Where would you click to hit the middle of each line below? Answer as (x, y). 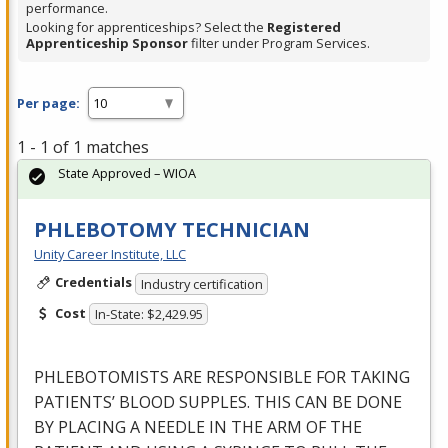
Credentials (93, 282)
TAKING (380, 377)
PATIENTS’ (76, 402)
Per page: (48, 102)
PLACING (92, 427)
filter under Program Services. (279, 43)
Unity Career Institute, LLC (110, 254)
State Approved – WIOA (127, 173)
